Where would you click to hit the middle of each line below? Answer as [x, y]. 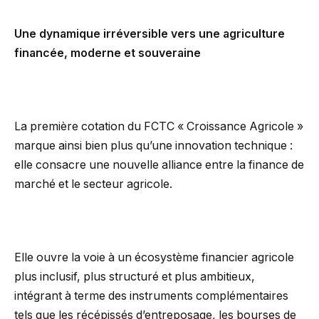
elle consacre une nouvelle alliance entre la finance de [159, 165]
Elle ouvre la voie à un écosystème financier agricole [154, 258]
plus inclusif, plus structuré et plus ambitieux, [135, 277]
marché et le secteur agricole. [93, 184]
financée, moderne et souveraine [108, 53]
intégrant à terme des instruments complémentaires [151, 296]
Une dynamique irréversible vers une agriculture [150, 34]
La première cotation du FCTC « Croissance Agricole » [159, 127]
